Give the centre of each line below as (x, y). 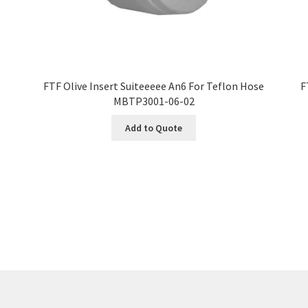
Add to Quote (154, 128)
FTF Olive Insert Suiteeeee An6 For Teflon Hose (154, 86)
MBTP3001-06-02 (154, 101)
